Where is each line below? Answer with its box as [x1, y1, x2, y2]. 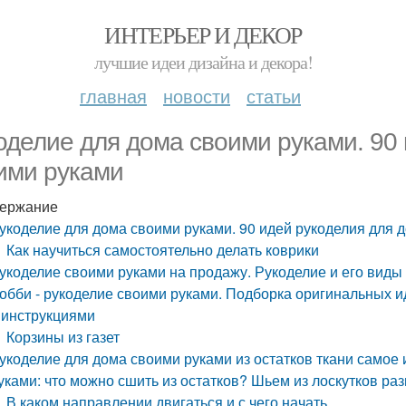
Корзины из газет [6, 326, 121, 347]
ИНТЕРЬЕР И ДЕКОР [104, 19, 302, 50]
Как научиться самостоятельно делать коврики [6, 239, 320, 260]
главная [80, 82, 147, 109]
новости [163, 82, 230, 109]
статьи [246, 82, 301, 109]
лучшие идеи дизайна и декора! [93, 50, 313, 74]
